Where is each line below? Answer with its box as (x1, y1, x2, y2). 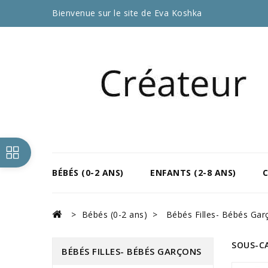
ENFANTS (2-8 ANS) (150, 167, 236, 178)
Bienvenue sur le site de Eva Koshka (52, 7, 202, 19)
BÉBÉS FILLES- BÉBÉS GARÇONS (62, 245, 202, 257)
